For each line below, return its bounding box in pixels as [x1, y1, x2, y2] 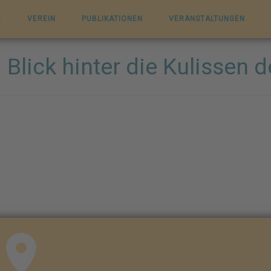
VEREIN [27, 15, 56, 23]
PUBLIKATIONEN [82, 15, 143, 23]
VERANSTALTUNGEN [169, 15, 245, 23]
